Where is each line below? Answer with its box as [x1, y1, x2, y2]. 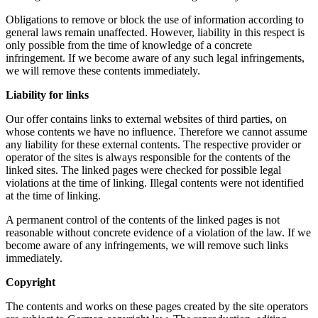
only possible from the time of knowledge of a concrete [6, 38, 252, 51]
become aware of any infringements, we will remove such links [6, 238, 288, 251]
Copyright [6, 275, 55, 288]
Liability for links [6, 88, 89, 101]
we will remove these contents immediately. [6, 64, 200, 77]
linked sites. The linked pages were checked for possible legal [6, 163, 281, 176]
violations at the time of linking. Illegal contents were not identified [6, 176, 304, 189]
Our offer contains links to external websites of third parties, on [6, 112, 287, 125]
